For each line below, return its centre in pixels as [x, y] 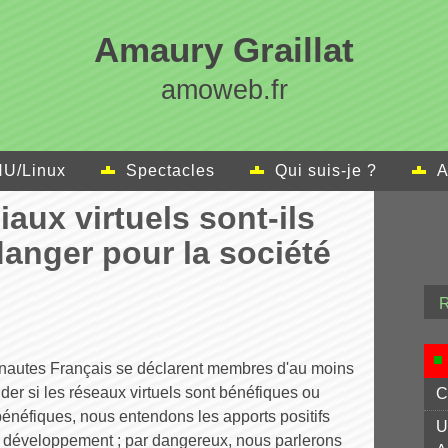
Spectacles [170, 170]
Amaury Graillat [224, 49]
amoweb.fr [224, 89]
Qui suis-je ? [326, 170]
